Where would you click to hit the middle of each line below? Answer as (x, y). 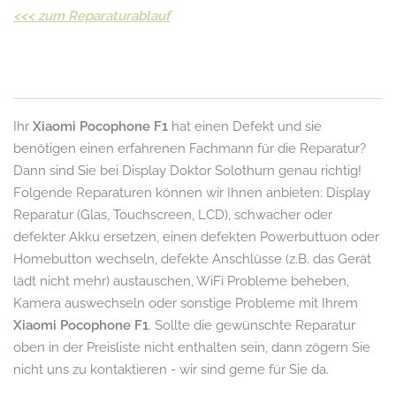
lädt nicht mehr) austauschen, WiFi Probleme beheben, (181, 281)
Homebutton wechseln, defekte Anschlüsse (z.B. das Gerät (192, 259)
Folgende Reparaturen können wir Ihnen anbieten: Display (192, 192)
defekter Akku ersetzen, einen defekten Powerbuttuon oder (196, 236)
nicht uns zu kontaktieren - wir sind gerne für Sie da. (171, 369)
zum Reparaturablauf (104, 15)
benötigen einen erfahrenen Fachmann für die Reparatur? (190, 148)
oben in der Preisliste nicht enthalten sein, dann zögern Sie (192, 347)
